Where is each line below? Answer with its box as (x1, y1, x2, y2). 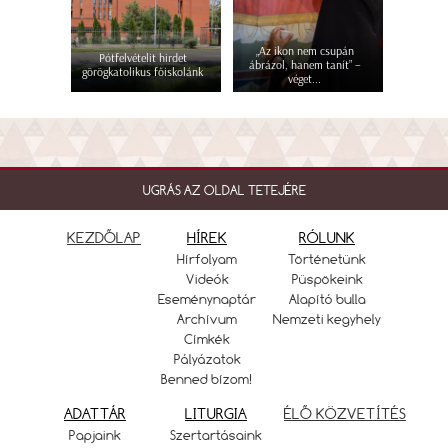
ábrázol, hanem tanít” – (248, 57, 361, 72)
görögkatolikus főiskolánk (82, 64, 203, 79)
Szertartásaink (170, 426, 262, 443)
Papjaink (69, 426, 121, 443)
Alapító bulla (288, 290, 366, 307)
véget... (288, 71, 321, 86)
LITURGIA (185, 403, 247, 423)
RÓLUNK (299, 227, 355, 247)
